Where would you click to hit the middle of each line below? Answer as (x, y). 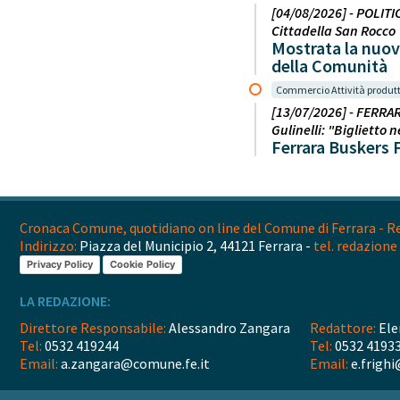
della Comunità (329, 65)
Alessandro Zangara (228, 328)
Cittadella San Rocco (333, 30)
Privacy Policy (60, 265)
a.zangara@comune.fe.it (134, 364)
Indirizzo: (48, 245)
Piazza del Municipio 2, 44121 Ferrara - (195, 245)
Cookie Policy (142, 265)
